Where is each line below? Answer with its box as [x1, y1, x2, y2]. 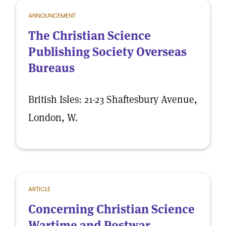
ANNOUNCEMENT [28, 11, 76, 20]
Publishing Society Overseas [28, 44, 187, 60]
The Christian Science [28, 28, 151, 43]
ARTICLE [28, 185, 50, 193]
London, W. [28, 111, 78, 124]
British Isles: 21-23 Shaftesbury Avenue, [28, 93, 197, 106]
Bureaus [28, 60, 75, 76]
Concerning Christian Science [28, 201, 195, 217]
